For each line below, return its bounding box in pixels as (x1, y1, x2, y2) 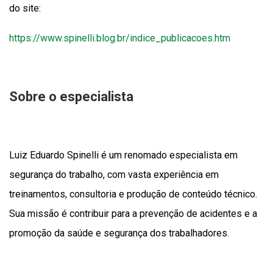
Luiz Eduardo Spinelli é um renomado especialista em (9, 149, 238, 161)
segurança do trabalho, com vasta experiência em (9, 169, 219, 180)
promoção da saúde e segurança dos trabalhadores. (9, 227, 229, 239)
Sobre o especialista (9, 89, 133, 104)
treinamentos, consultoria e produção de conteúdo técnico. (9, 188, 257, 200)
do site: (9, 2, 41, 14)
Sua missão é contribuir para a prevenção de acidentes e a (9, 208, 257, 219)
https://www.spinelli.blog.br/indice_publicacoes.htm (9, 32, 230, 44)
